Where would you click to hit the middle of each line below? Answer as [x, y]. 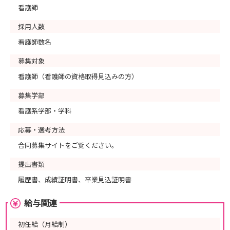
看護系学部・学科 [45, 111]
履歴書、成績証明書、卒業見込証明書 [75, 179]
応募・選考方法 [41, 130]
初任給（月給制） [45, 224]
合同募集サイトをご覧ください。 [68, 145]
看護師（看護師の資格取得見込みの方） [78, 76]
